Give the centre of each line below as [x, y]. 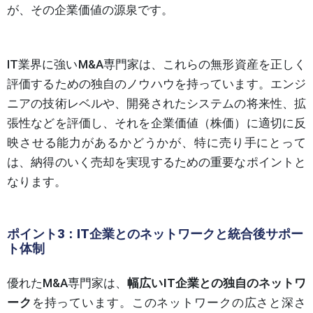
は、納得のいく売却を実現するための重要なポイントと [156, 162]
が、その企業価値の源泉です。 [90, 10]
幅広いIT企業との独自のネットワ [217, 283]
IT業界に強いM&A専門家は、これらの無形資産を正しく [156, 65]
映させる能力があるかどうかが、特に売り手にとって [156, 143]
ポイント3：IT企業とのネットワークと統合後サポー [155, 234]
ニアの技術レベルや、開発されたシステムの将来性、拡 [156, 104]
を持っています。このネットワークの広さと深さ [169, 303]
